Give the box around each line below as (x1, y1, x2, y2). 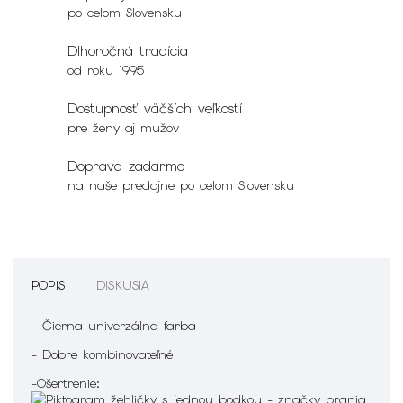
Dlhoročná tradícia (67, 41, 188, 60)
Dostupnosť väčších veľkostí (67, 99, 242, 118)
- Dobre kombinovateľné (31, 345, 173, 363)
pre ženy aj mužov (67, 119, 179, 136)
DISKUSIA (96, 276, 150, 293)
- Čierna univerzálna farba (31, 317, 196, 334)
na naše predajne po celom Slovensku (67, 176, 294, 193)
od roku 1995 (67, 61, 144, 78)
